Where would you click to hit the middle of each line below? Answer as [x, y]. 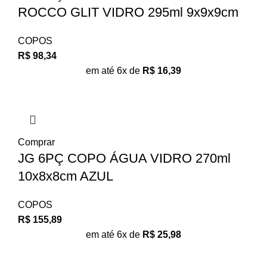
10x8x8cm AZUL [66, 176]
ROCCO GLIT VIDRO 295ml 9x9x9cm [128, 12]
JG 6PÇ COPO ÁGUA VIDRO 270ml [124, 158]
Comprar [36, 142]
